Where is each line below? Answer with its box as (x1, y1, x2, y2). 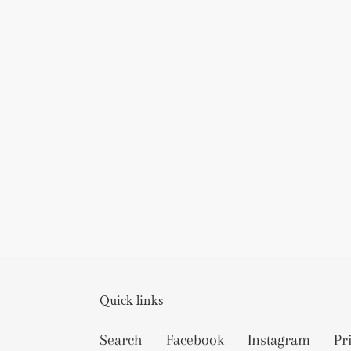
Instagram (248, 331, 310, 349)
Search (100, 331, 143, 349)
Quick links (100, 291, 163, 309)
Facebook (166, 331, 224, 349)
